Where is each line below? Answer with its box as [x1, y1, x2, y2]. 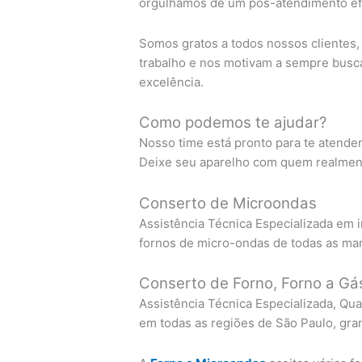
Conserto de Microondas [139, 193, 318, 213]
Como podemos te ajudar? [139, 113, 327, 133]
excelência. [139, 74, 204, 90]
